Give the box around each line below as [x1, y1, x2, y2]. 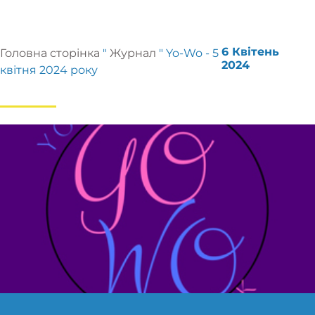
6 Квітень [221, 45, 280, 58]
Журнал [110, 46, 156, 60]
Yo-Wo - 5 [166, 46, 219, 60]
